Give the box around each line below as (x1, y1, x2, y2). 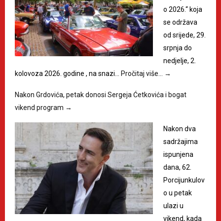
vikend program (15, 104, 65, 112)
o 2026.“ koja (163, 5, 202, 14)
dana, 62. (163, 163, 191, 172)
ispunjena (163, 150, 193, 159)
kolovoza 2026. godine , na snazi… (15, 70, 121, 78)
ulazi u (163, 202, 184, 210)
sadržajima (163, 138, 198, 146)
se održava (163, 18, 197, 27)
